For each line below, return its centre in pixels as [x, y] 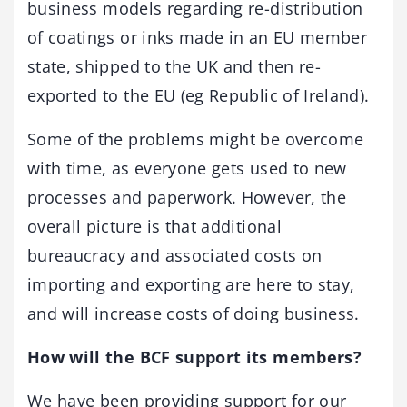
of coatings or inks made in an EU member [198, 37]
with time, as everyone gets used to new [187, 168]
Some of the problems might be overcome [196, 139]
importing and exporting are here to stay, [191, 284]
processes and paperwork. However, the [187, 197]
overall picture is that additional [154, 226]
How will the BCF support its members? [194, 357]
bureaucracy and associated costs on [175, 255]
